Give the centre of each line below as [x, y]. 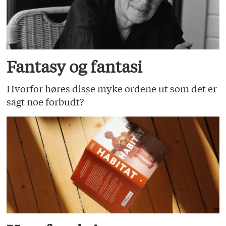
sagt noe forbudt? [45, 101]
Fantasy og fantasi [75, 67]
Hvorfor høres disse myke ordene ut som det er [112, 88]
